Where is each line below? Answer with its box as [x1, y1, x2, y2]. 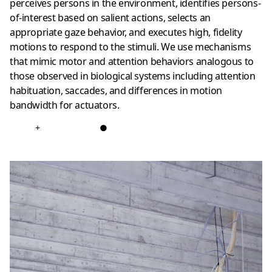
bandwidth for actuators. [10, 98, 120, 112]
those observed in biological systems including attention [10, 69, 256, 83]
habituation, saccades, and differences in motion [10, 84, 222, 98]
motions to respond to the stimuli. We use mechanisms [10, 40, 251, 54]
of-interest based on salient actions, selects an [10, 11, 211, 25]
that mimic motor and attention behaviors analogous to [10, 55, 254, 69]
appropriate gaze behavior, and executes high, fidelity [10, 25, 242, 39]
